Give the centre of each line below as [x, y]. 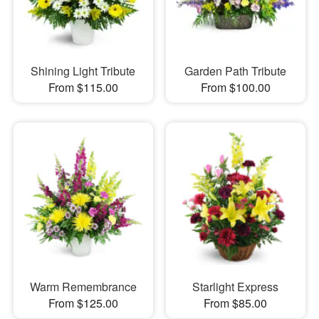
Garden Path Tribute [236, 70]
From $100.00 [235, 87]
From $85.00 [236, 303]
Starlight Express [236, 287]
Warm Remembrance [83, 287]
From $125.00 [83, 303]
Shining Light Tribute [83, 70]
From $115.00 [83, 87]
